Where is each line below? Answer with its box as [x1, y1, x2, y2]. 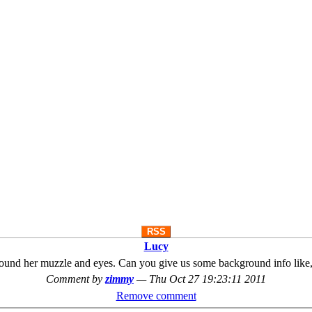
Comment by [46, 273, 105, 285]
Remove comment [116, 290, 196, 302]
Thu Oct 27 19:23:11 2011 [149, 273, 266, 285]
